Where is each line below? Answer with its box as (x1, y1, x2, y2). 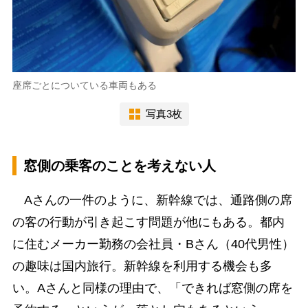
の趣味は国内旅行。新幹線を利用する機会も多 (12, 258, 272, 273)
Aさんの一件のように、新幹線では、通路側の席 (12, 192, 292, 207)
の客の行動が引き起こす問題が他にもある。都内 (12, 214, 285, 229)
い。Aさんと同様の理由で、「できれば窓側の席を (12, 280, 293, 295)
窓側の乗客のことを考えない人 (23, 157, 216, 173)
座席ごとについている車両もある (12, 79, 157, 91)
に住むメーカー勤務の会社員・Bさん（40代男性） (12, 236, 294, 251)
